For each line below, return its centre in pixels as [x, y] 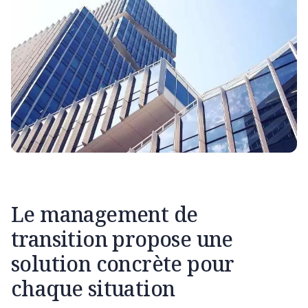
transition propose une [122, 239]
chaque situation [93, 289]
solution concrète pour [123, 264]
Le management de [104, 214]
